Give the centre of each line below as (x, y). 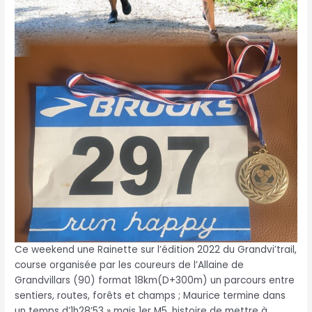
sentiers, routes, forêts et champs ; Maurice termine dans (150, 295)
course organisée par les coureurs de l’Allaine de (130, 265)
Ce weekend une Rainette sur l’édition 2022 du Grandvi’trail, (156, 249)
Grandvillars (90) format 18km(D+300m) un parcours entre (155, 280)
